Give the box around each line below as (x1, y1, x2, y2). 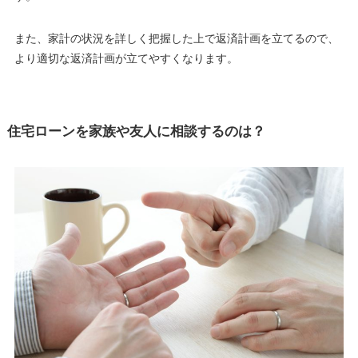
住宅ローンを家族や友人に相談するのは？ (6, 123, 265, 139)
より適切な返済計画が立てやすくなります (14, 51, 227, 65)
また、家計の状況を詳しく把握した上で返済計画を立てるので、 (14, 31, 339, 45)
